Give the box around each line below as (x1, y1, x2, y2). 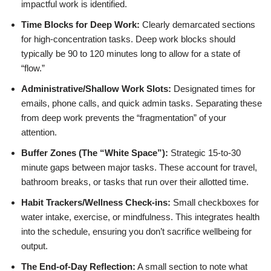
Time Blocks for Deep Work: (21, 19, 140, 30)
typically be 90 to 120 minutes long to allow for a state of (21, 48, 240, 59)
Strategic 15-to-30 (168, 148, 241, 158)
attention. (21, 127, 57, 137)
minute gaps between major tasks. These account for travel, (21, 162, 257, 172)
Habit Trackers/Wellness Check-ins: (21, 197, 171, 207)
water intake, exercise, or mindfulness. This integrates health (21, 212, 260, 222)
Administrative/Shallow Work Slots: (21, 83, 171, 94)
